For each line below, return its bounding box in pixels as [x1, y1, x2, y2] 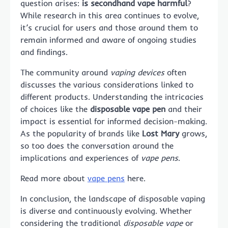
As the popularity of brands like [20, 128, 142, 138]
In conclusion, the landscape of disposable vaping [20, 193, 205, 204]
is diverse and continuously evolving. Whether [20, 205, 192, 216]
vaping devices [110, 67, 164, 77]
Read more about [20, 173, 88, 183]
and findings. [20, 46, 68, 57]
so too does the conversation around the [20, 140, 174, 151]
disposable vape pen [90, 103, 165, 114]
